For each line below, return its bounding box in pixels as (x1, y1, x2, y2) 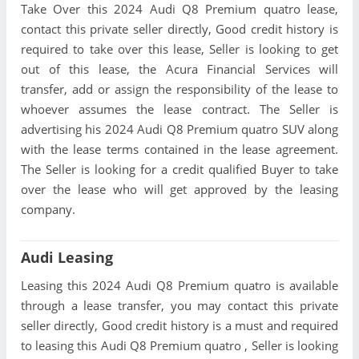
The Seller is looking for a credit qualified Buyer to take (21, 160, 338, 177)
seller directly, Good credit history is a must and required (21, 317, 338, 333)
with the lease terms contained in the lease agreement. (21, 140, 338, 157)
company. (21, 200, 75, 217)
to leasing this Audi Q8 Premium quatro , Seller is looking (21, 337, 338, 353)
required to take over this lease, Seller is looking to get (21, 40, 338, 57)
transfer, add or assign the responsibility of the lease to (21, 80, 338, 97)
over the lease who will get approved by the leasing (21, 180, 338, 197)
